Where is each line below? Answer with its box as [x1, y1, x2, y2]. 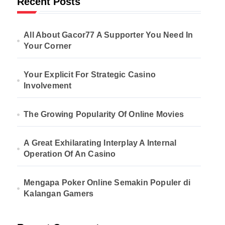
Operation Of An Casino [24, 150, 116, 158]
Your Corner [24, 42, 72, 50]
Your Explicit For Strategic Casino [24, 70, 156, 79]
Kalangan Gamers [24, 189, 94, 198]
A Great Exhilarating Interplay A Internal [24, 139, 177, 147]
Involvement [24, 81, 72, 90]
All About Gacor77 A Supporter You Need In [24, 31, 193, 39]
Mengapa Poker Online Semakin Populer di [24, 178, 191, 187]
